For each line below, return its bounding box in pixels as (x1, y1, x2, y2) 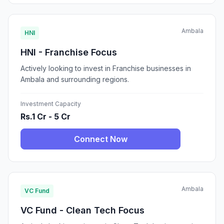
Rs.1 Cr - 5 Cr (20, 111, 70, 122)
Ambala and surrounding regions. (20, 75, 129, 84)
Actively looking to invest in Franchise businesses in (20, 64, 191, 73)
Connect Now (73, 134, 127, 144)
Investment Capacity (20, 100, 81, 108)
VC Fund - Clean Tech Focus (20, 205, 144, 216)
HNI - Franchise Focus (20, 47, 117, 58)
